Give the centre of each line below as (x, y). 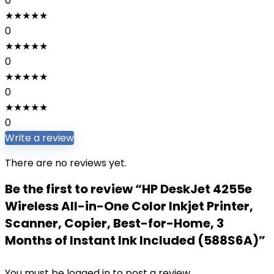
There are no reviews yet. (66, 163)
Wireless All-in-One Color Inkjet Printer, (129, 206)
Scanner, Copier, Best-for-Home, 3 (114, 223)
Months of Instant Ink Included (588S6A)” (135, 240)
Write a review (39, 138)
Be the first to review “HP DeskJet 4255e (128, 189)
